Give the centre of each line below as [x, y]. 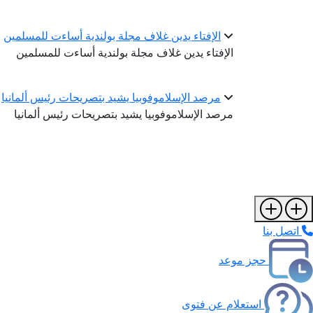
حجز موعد [242, 260]
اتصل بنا [281, 231]
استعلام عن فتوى [221, 304]
